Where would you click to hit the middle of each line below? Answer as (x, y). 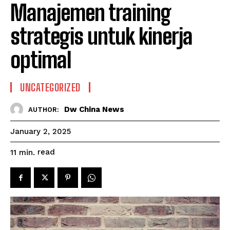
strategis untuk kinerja (101, 37)
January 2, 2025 (41, 132)
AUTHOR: (44, 109)
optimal (41, 60)
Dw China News (94, 109)
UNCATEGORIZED (50, 88)
